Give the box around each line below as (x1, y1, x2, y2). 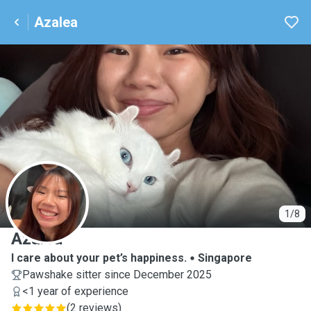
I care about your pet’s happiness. (11, 251, 187, 264)
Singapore (198, 251, 252, 264)
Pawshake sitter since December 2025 (22, 268, 212, 281)
